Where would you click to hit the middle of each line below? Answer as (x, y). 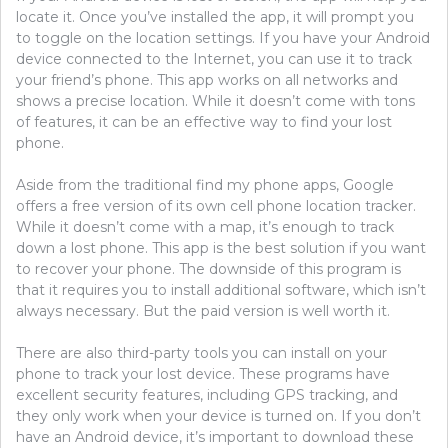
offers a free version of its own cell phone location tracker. (216, 206)
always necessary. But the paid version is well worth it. (203, 311)
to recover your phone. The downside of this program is (208, 269)
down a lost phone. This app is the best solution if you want (221, 248)
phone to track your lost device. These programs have (203, 374)
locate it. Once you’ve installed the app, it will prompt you (215, 17)
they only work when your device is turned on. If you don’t (218, 416)
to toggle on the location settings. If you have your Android (223, 38)
